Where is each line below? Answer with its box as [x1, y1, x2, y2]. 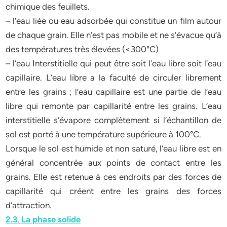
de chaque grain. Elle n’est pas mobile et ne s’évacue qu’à [6, 30, 221, 40]
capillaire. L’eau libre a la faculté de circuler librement [6, 72, 221, 83]
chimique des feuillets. [6, 2, 90, 12]
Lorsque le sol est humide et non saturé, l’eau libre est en [6, 143, 221, 154]
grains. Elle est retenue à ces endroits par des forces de [6, 172, 221, 182]
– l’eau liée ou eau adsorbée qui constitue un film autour [6, 16, 221, 26]
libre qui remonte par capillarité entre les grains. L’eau [6, 101, 221, 111]
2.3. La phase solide [6, 214, 81, 224]
